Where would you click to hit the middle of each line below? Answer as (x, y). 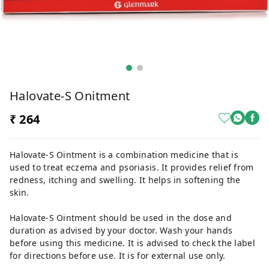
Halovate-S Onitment (70, 96)
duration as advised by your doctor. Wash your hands (121, 230)
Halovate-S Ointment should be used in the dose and (121, 218)
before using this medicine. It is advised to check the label (132, 243)
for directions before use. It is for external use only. (118, 255)
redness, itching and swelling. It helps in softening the (125, 180)
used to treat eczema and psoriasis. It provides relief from (132, 167)
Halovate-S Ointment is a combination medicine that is (124, 155)
